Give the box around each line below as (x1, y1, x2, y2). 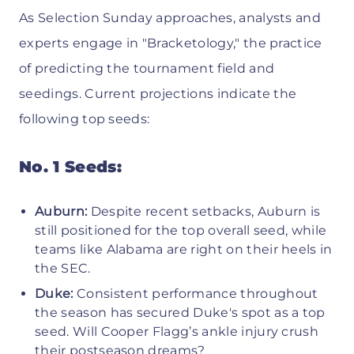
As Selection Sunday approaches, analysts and (19, 9, 322, 25)
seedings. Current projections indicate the (19, 85, 297, 101)
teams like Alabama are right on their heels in (35, 241, 333, 257)
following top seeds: (19, 111, 150, 126)
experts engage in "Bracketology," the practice (19, 35, 322, 51)
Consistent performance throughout (76, 285, 318, 301)
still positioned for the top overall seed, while (35, 222, 327, 238)
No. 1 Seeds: (19, 156, 122, 176)
